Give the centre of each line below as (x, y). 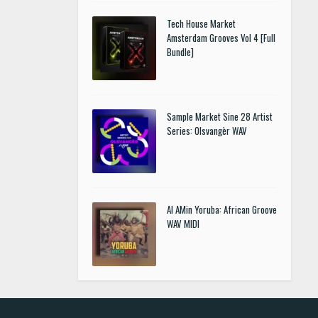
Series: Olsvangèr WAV (207, 131)
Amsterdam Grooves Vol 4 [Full (221, 38)
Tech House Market (201, 23)
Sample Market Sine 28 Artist (220, 116)
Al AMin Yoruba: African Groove (222, 209)
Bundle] (180, 52)
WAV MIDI (183, 224)
